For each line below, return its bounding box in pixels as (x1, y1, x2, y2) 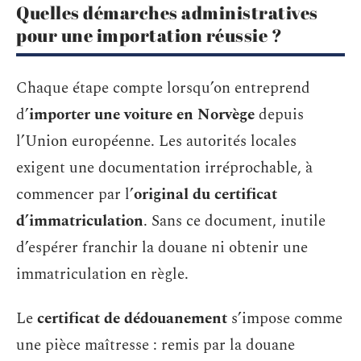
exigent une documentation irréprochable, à (16, 156, 313, 180)
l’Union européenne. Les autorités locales (16, 129, 297, 153)
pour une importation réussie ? (16, 23, 282, 47)
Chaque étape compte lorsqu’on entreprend (16, 76, 310, 100)
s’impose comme (227, 307, 342, 330)
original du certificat (134, 182, 277, 206)
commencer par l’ (16, 182, 134, 206)
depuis (255, 102, 304, 127)
